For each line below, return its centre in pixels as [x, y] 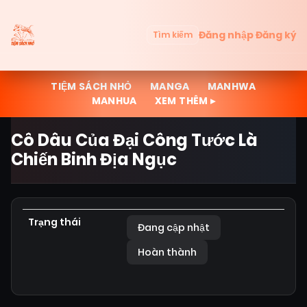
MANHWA [232, 86]
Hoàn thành [167, 252]
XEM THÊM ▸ [185, 101]
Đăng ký [276, 35]
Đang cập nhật [174, 228]
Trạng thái [54, 222]
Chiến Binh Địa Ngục [94, 159]
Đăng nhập [226, 35]
